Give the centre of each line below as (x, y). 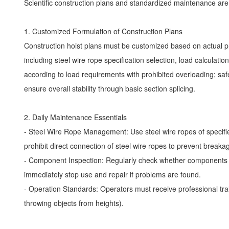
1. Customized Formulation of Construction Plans (105, 31)
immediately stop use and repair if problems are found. (114, 174)
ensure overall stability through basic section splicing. (112, 88)
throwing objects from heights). (76, 203)
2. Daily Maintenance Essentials (77, 117)
